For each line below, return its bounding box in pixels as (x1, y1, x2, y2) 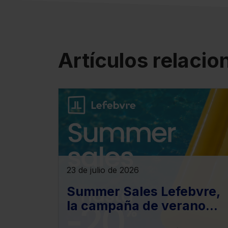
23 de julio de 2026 (67, 165, 139, 175)
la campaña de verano (67, 198, 206, 213)
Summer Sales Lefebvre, (67, 184, 220, 199)
